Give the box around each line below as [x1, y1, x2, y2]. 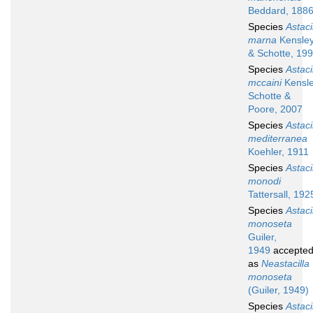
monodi [248, 175, 281, 187]
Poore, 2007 [248, 103, 303, 115]
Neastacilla [261, 258, 310, 270]
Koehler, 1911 [248, 146, 309, 158]
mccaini [248, 77, 282, 89]
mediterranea [248, 133, 307, 145]
